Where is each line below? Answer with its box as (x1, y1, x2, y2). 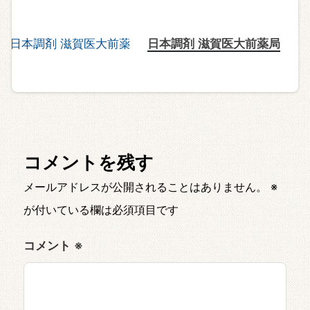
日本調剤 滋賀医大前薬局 (147, 36, 281, 51)
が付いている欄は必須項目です (24, 202, 179, 216)
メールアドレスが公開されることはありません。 (24, 179, 267, 193)
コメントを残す (24, 151, 154, 172)
